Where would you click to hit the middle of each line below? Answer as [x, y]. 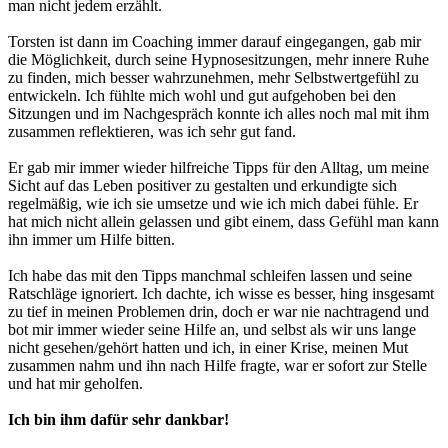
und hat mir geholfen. [75, 384]
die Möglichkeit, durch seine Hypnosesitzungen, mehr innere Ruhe [218, 60]
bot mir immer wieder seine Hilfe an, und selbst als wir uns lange [212, 330]
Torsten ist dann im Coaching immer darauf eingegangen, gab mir [214, 42]
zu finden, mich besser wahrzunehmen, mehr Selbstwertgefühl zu [213, 78]
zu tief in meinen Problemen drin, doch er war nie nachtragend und [218, 312]
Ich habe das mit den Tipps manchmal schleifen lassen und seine [210, 276]
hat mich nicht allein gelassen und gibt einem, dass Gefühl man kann [223, 222]
